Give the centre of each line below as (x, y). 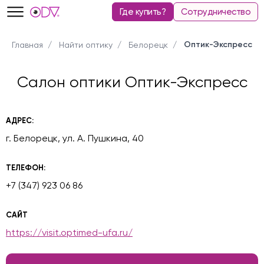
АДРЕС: (20, 121)
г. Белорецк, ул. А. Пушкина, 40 (75, 138)
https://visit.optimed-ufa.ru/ (69, 232)
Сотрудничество (216, 12)
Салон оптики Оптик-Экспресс (132, 82)
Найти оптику (86, 45)
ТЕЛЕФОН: (26, 168)
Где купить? (142, 12)
